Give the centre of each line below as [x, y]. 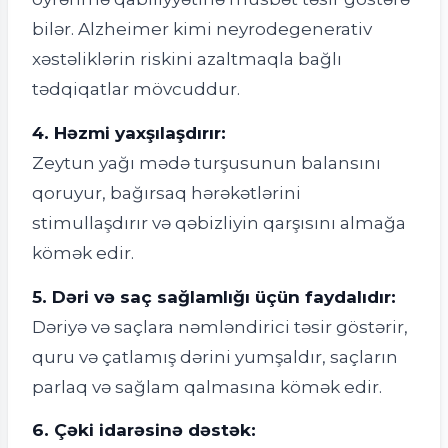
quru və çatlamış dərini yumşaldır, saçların [215, 356]
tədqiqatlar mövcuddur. [136, 89]
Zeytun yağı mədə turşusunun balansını [206, 162]
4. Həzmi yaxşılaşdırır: [129, 132]
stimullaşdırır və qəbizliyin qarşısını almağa [219, 222]
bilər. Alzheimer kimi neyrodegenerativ [202, 29]
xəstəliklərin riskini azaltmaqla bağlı [187, 59]
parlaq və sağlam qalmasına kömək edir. [207, 386]
